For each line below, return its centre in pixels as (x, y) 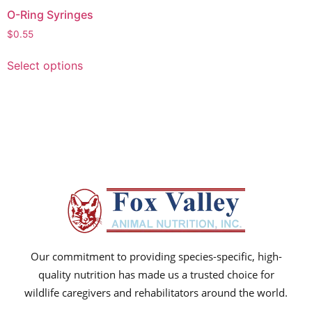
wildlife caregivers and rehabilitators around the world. (156, 292)
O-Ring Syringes (50, 14)
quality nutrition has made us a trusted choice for (156, 274)
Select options (45, 65)
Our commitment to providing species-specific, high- (156, 256)
